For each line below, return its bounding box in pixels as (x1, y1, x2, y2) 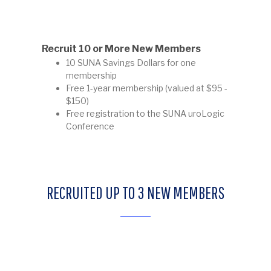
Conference (65, 120, 114, 131)
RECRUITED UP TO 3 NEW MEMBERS (47, 183, 224, 203)
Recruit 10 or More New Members (41, 42, 201, 54)
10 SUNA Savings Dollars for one (65, 57, 196, 68)
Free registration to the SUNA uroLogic (65, 108, 224, 119)
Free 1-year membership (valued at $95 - (65, 82, 227, 93)
